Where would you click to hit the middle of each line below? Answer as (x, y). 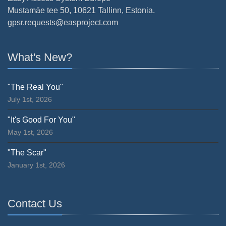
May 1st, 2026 (30, 132)
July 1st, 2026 (30, 99)
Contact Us (35, 203)
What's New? (40, 57)
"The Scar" (27, 152)
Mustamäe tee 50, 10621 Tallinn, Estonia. (81, 10)
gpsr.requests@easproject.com (63, 22)
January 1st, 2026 (36, 165)
